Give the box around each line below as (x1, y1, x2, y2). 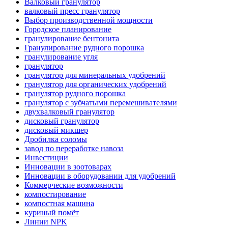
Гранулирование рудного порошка (24, 43, 144, 52)
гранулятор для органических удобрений (24, 79, 166, 89)
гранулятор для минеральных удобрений (24, 70, 165, 79)
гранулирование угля (24, 52, 98, 61)
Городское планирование (24, 24, 111, 34)
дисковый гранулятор (24, 116, 99, 125)
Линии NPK (24, 217, 67, 226)
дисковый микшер (24, 125, 88, 134)
